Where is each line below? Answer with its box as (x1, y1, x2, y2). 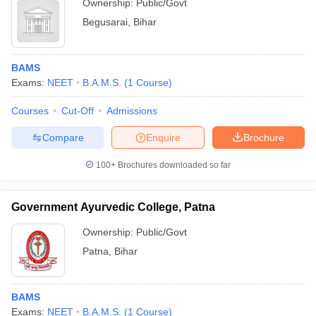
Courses (11, 105, 49, 116)
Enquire (146, 131, 181, 143)
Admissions (107, 105, 157, 116)
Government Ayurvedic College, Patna (11, 201, 215, 213)
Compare (42, 131, 84, 143)
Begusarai (83, 16, 128, 28)
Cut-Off (61, 105, 94, 116)
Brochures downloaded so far (116, 160, 231, 170)
